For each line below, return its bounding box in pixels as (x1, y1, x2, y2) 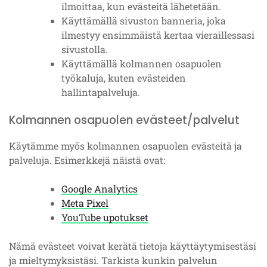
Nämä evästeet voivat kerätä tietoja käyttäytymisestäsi (9, 240, 256, 252)
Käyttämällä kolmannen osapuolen (61, 57, 222, 70)
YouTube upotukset (61, 211, 148, 223)
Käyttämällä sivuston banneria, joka (61, 14, 226, 27)
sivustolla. (61, 43, 108, 55)
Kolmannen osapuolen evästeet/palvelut (9, 112, 240, 128)
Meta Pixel (61, 197, 108, 209)
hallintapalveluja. (61, 86, 140, 98)
